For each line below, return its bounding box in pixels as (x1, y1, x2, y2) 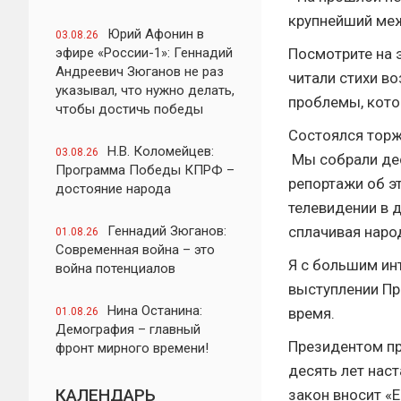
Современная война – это (55, 242, 215, 258)
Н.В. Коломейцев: (107, 143, 214, 159)
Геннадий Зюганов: (107, 223, 226, 239)
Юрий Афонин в (107, 26, 204, 42)
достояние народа (55, 181, 171, 197)
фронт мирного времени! (55, 340, 209, 356)
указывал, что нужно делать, (55, 82, 235, 98)
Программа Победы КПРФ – (55, 162, 235, 178)
